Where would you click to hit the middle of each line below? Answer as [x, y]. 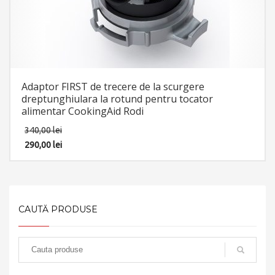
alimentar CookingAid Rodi [83, 111]
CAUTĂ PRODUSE [58, 209]
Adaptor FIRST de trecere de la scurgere [113, 86]
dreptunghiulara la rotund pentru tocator [117, 99]
